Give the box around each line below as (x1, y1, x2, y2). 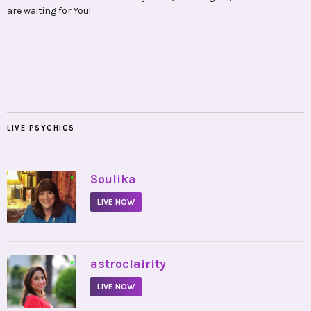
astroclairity (90, 256, 166, 272)
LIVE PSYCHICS (7, 124, 75, 133)
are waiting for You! (7, 5, 91, 17)
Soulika (90, 171, 136, 187)
